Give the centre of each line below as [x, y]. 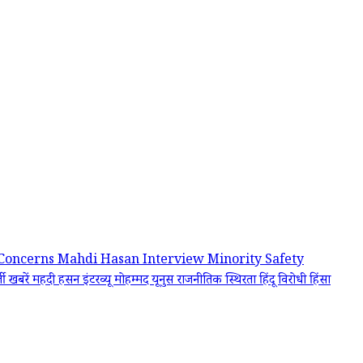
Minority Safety [256, 262]
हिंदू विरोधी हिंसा [295, 282]
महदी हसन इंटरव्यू [73, 282]
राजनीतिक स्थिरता [218, 282]
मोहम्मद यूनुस [145, 282]
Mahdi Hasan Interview [132, 262]
